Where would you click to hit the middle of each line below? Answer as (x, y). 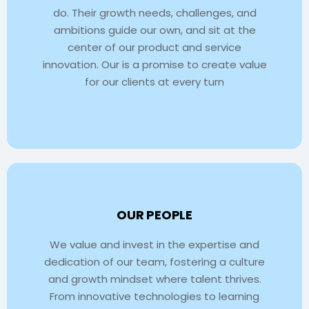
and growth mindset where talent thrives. (154, 279)
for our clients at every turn (154, 81)
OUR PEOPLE (154, 215)
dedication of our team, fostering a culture (154, 261)
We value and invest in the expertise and (154, 244)
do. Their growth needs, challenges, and (154, 12)
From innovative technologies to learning (154, 296)
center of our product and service (154, 47)
